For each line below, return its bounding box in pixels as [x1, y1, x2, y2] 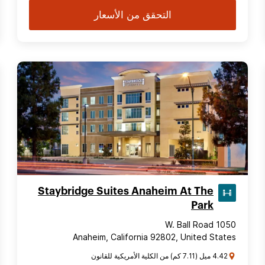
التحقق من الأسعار [93, 9, 172, 21]
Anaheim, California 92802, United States [73, 232, 236, 242]
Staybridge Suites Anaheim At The [38, 186, 214, 196]
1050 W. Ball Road [216, 219, 236, 230]
